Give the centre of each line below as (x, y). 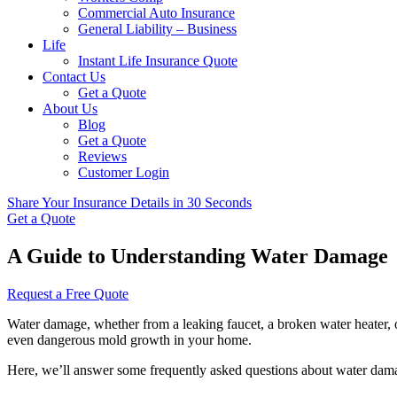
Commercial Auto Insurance (156, 13)
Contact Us (74, 77)
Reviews (102, 156)
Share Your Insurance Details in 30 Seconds (129, 202)
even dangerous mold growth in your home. (129, 339)
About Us (70, 109)
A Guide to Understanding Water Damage (198, 256)
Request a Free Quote (68, 293)
